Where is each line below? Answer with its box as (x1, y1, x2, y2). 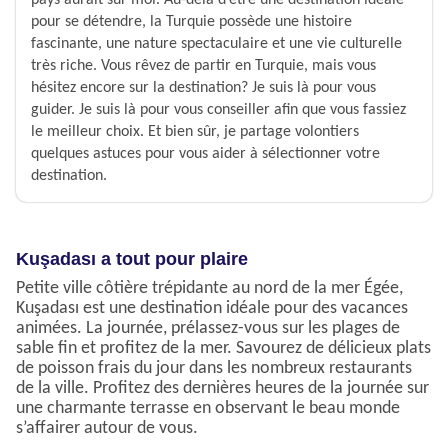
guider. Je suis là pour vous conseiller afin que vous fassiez (31, 102, 406, 119)
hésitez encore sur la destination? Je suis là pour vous (31, 80, 376, 97)
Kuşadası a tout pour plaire (16, 249, 248, 270)
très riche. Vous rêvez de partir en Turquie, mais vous (31, 58, 376, 75)
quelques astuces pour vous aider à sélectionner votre (31, 146, 380, 163)
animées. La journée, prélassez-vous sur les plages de (16, 319, 400, 339)
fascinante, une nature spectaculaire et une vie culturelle (31, 36, 402, 53)
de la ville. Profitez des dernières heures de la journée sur (16, 379, 429, 399)
